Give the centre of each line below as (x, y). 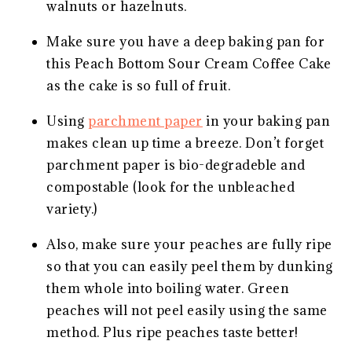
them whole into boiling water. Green (168, 288)
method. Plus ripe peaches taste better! (172, 332)
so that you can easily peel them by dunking (190, 266)
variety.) (72, 209)
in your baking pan (266, 121)
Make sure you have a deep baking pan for (186, 41)
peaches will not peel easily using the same (187, 310)
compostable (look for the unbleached (171, 187)
